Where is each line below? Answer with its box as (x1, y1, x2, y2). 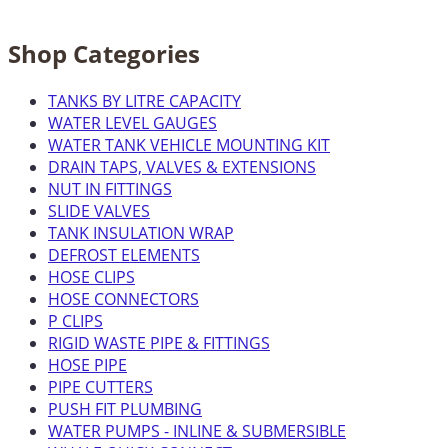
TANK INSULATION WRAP (48, 221, 234, 244)
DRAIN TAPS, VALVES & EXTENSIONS (48, 155, 316, 178)
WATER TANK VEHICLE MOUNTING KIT (48, 133, 330, 156)
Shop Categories (8, 36, 200, 70)
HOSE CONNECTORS (48, 287, 199, 310)
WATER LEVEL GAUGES (48, 111, 217, 134)
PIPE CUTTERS (48, 375, 153, 398)
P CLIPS (48, 309, 103, 332)
